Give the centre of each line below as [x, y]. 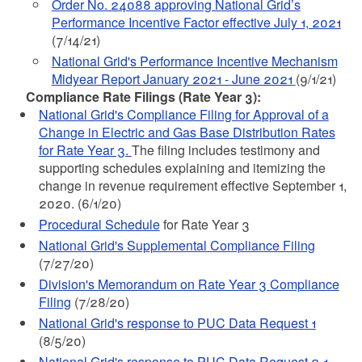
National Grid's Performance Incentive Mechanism [194, 61]
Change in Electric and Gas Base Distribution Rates [187, 132]
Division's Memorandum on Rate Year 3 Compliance [189, 284]
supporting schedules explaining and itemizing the [182, 168]
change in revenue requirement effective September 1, [192, 185]
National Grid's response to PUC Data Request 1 [177, 323]
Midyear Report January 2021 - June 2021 [173, 79]
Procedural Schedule [99, 224]
